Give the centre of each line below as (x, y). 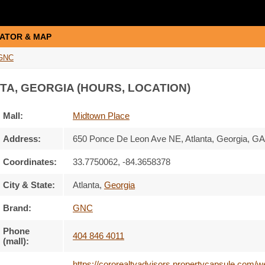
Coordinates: (30, 162)
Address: (22, 139)
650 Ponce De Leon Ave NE (127, 139)
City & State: (29, 185)
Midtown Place (101, 116)
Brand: (17, 208)
